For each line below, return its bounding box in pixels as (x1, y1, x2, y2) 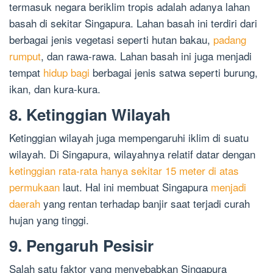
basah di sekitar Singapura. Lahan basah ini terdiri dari (9, 15, 257, 31)
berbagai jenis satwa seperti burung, (90, 65, 258, 80)
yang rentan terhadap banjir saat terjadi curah (40, 196, 250, 211)
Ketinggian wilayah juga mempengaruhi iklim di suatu (9, 130, 249, 146)
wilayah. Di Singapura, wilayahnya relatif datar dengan (9, 146, 255, 162)
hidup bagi (43, 65, 90, 80)
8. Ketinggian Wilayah (9, 103, 171, 126)
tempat (9, 65, 43, 80)
